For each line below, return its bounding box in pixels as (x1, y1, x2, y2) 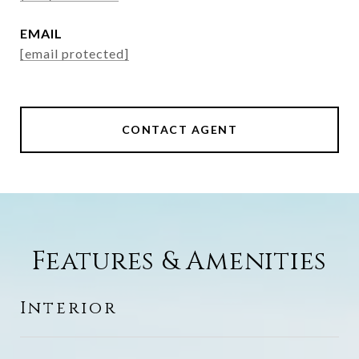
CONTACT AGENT (121, 123, 238, 136)
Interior (20, 297, 117, 320)
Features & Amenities (32, 244, 327, 279)
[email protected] (20, 46, 129, 61)
